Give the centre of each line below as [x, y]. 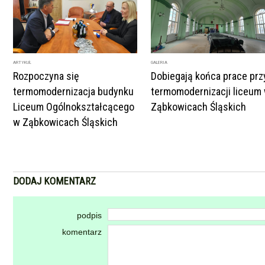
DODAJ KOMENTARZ [54, 181]
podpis [89, 215]
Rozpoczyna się [46, 76]
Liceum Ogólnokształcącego [74, 107]
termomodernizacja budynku [73, 91]
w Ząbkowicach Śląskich [65, 122]
